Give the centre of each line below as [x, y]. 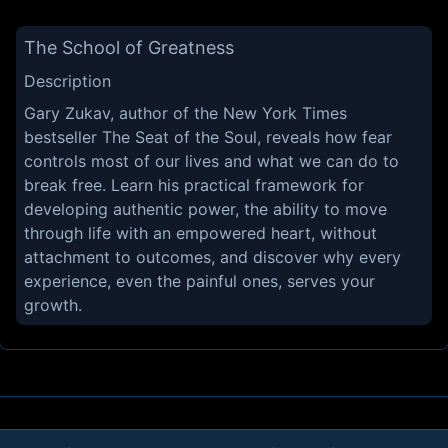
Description [67, 81]
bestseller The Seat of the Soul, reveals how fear [208, 137]
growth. [53, 305]
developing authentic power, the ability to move [205, 209]
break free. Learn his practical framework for [194, 185]
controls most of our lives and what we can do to [211, 161]
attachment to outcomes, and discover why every [212, 257]
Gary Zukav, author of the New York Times [185, 113]
